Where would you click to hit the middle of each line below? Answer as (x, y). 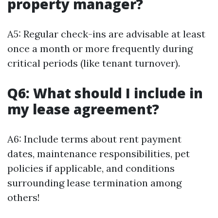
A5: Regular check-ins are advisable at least (106, 34)
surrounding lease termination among (94, 183)
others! (24, 197)
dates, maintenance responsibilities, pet (99, 154)
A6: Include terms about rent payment (94, 139)
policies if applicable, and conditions (91, 168)
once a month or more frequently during (100, 48)
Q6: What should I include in (105, 93)
